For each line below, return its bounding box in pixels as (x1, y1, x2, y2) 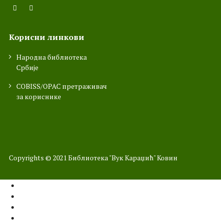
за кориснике (16, 91, 61, 101)
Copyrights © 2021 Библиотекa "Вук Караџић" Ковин (9, 152, 178, 162)
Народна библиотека (16, 52, 87, 62)
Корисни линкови (9, 31, 84, 42)
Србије (16, 62, 38, 72)
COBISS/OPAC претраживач (16, 81, 107, 91)
